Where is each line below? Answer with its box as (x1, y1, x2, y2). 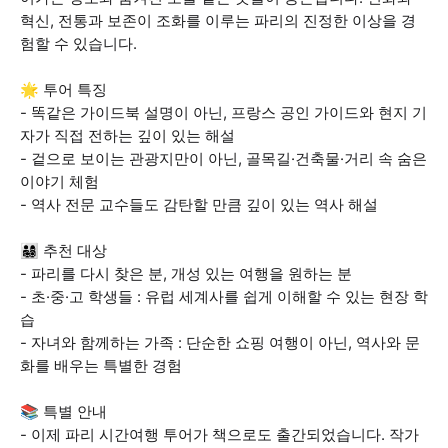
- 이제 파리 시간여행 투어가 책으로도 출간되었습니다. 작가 (20, 425, 419, 444)
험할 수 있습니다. (20, 34, 137, 53)
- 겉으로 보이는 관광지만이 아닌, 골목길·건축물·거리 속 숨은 (20, 149, 427, 168)
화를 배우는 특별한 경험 (20, 356, 182, 375)
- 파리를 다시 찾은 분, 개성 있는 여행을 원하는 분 (20, 264, 352, 283)
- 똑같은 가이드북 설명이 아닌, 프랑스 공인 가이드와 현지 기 (20, 103, 427, 122)
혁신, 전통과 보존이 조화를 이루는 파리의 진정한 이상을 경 (20, 11, 416, 30)
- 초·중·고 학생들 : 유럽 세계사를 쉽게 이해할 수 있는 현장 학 (20, 287, 428, 306)
